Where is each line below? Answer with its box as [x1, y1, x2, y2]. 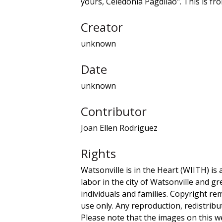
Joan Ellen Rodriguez [81, 122, 158, 133]
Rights [81, 145, 116, 162]
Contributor [81, 103, 147, 119]
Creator [81, 18, 123, 35]
